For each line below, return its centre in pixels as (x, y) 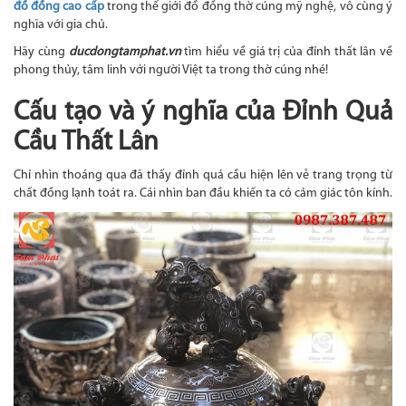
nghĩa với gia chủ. (61, 25)
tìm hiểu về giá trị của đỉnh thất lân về (286, 53)
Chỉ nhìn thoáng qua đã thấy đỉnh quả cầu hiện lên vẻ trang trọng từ (203, 176)
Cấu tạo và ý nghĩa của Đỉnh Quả (203, 113)
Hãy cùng (41, 53)
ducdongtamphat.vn (125, 53)
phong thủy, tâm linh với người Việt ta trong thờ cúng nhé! (171, 71)
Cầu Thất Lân (86, 143)
